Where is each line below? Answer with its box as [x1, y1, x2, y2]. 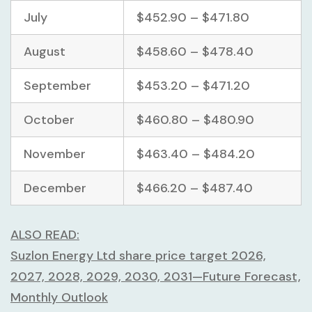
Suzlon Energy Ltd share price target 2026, [10, 247, 266, 264]
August [24, 42, 65, 60]
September [24, 77, 91, 94]
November [24, 145, 86, 162]
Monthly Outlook [10, 288, 108, 306]
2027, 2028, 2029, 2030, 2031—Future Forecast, [10, 267, 301, 285]
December [24, 179, 86, 196]
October [24, 111, 75, 128]
